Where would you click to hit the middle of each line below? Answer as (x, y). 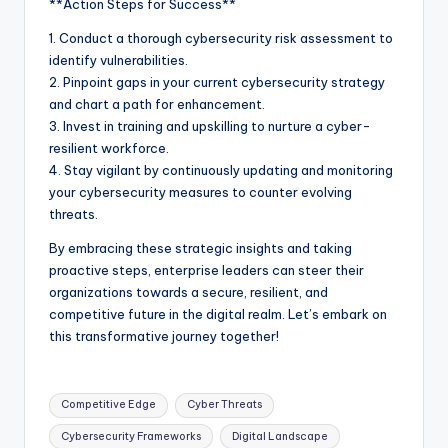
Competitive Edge (109, 405)
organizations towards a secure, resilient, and (188, 291)
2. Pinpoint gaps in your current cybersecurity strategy (217, 81)
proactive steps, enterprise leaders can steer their (206, 269)
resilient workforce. (109, 147)
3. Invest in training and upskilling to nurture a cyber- (210, 125)
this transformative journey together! (164, 335)
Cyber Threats (224, 405)
